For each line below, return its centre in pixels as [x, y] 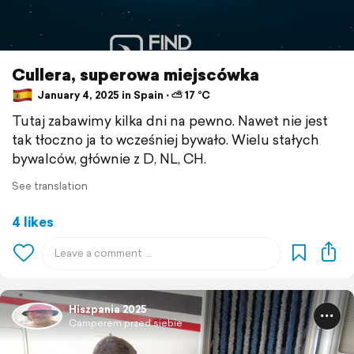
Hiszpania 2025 [108, 310]
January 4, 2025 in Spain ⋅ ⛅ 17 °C [122, 96]
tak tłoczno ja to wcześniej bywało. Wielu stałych [165, 140]
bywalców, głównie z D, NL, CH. [109, 159]
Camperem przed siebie [126, 323]
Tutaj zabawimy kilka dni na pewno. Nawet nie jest [170, 121]
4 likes [33, 222]
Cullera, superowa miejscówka [136, 75]
